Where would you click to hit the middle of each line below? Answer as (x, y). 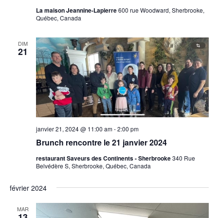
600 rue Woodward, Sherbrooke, (161, 10)
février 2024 (28, 188)
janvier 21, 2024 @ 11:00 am (74, 129)
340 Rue (183, 158)
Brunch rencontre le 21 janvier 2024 (101, 143)
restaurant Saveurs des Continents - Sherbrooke (104, 158)
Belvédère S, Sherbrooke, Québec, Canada (93, 166)
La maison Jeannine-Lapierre (77, 10)
